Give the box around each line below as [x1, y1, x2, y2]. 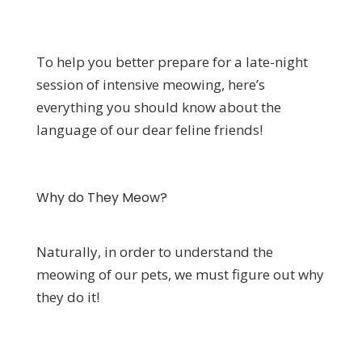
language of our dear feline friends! [36, 120, 263, 139]
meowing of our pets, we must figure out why [36, 264, 324, 284]
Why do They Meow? [36, 187, 167, 207]
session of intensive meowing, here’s [36, 74, 265, 94]
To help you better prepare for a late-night [36, 52, 308, 71]
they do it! [36, 287, 99, 306]
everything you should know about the [36, 97, 281, 116]
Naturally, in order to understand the [36, 242, 273, 261]
